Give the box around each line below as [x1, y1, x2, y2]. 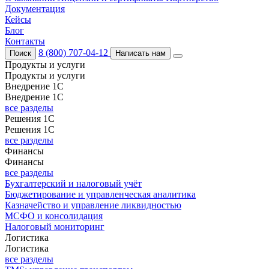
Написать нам [115, 49, 166, 58]
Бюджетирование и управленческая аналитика [5, 189, 196, 199]
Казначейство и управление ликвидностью [5, 200, 181, 210]
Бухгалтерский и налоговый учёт [5, 178, 142, 189]
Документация [5, 4, 65, 14]
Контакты [5, 36, 45, 46]
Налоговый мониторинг [5, 222, 104, 232]
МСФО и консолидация [5, 211, 103, 221]
